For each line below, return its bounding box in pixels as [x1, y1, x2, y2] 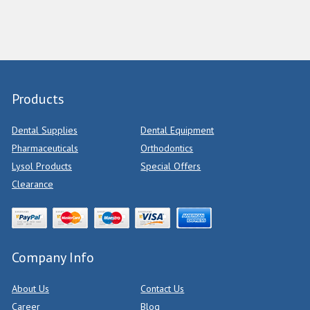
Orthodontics [140, 142, 194, 154]
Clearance [12, 178, 53, 190]
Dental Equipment [140, 124, 215, 136]
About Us [12, 282, 49, 295]
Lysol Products [12, 160, 72, 172]
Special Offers [140, 160, 201, 172]
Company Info [12, 248, 94, 266]
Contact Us [140, 282, 185, 295]
